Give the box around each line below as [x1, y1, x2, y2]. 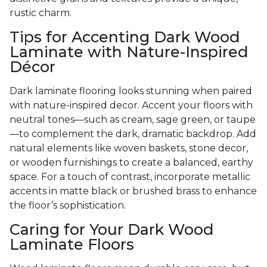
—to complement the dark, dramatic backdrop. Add [10, 128, 256, 140]
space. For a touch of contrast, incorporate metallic [10, 171, 250, 183]
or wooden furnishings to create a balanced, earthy [10, 157, 253, 169]
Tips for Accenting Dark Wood [10, 28, 240, 46]
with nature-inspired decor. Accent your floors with [10, 100, 253, 111]
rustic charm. [10, 7, 72, 19]
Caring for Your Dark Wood [10, 221, 214, 239]
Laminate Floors [10, 235, 134, 254]
